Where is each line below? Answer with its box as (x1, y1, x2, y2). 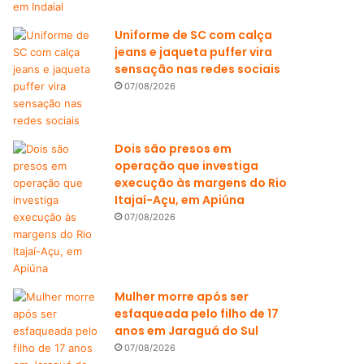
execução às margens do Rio (115, 175, 288, 191)
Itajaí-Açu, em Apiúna (115, 192, 245, 208)
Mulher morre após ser (115, 288, 249, 305)
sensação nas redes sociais (115, 61, 281, 77)
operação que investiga (115, 158, 259, 174)
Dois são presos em (115, 141, 232, 157)
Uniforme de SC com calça (115, 27, 273, 43)
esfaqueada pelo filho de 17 (115, 305, 279, 322)
